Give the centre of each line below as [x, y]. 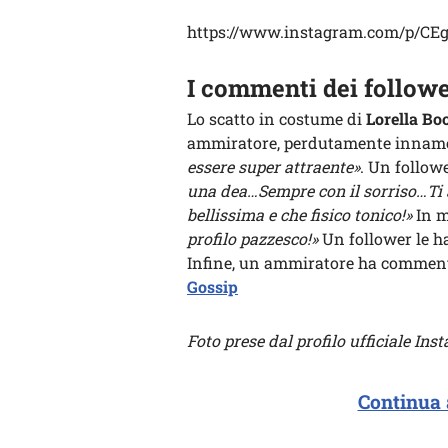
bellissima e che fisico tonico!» [299, 214]
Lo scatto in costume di [274, 118]
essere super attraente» [273, 166]
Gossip [212, 286]
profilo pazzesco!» [252, 238]
